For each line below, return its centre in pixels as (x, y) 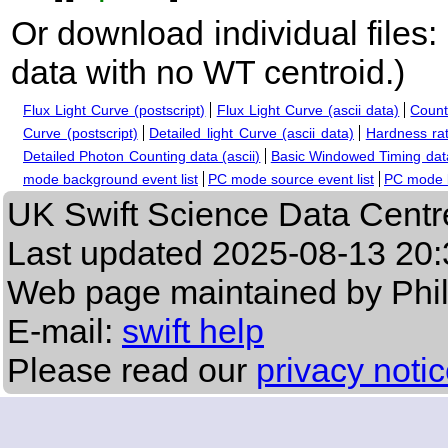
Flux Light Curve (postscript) (114, 110)
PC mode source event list (291, 179)
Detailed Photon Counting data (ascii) (142, 156)
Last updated (109, 253)
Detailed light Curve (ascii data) (252, 133)
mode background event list (110, 179)
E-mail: (64, 331)
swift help (193, 331)
